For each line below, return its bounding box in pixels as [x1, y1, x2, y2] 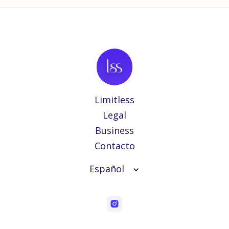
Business [95, 124, 134, 136]
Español [89, 162, 124, 175]
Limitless [95, 93, 134, 106]
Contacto [94, 139, 135, 152]
